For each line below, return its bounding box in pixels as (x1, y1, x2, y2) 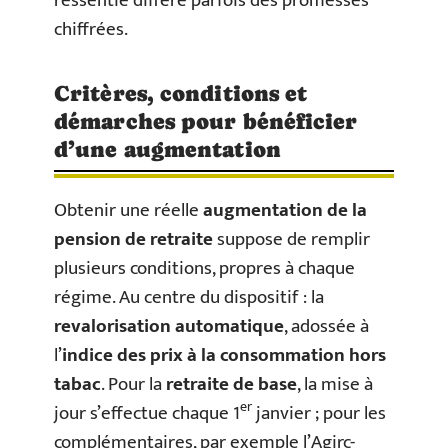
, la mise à (297, 368, 373, 400)
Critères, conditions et (54, 80, 308, 106)
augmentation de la (203, 194, 367, 226)
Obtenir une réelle (54, 194, 203, 226)
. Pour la (101, 368, 166, 400)
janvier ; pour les (252, 397, 386, 429)
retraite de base (166, 368, 297, 400)
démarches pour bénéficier (54, 108, 358, 134)
